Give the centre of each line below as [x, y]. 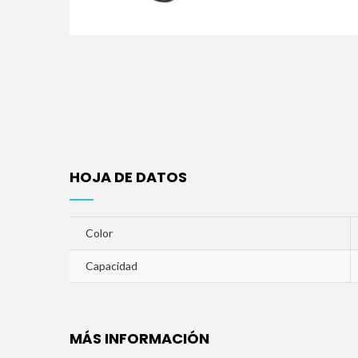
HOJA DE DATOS [128, 177]
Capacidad [111, 266]
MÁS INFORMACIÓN [139, 338]
